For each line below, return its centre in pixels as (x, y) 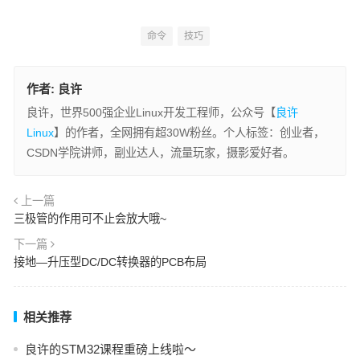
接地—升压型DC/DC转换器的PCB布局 (110, 262)
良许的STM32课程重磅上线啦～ (110, 350)
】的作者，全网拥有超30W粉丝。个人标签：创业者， (189, 133)
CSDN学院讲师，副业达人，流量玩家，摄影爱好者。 (160, 153)
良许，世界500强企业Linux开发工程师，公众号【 (151, 113)
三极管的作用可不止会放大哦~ (90, 219)
